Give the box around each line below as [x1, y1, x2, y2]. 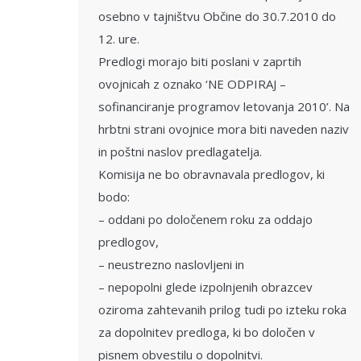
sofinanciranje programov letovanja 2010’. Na [98, 98, 350, 114]
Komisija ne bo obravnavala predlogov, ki [98, 166, 325, 182]
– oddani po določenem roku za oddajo [98, 211, 313, 227]
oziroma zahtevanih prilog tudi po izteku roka [98, 301, 346, 317]
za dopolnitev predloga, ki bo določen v [98, 324, 315, 340]
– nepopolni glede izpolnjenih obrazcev [98, 279, 313, 295]
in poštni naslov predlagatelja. [98, 143, 262, 160]
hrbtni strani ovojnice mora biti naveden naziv [98, 121, 349, 137]
